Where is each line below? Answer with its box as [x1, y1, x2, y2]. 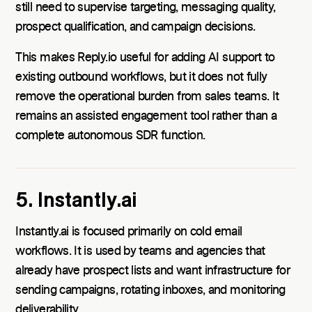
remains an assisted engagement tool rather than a [15, 109, 277, 123]
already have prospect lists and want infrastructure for [15, 264, 290, 277]
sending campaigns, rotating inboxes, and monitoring [15, 283, 286, 297]
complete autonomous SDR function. [15, 129, 205, 142]
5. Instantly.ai [15, 187, 138, 214]
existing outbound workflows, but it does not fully [15, 70, 267, 84]
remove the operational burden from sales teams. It [15, 90, 279, 103]
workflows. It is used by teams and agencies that [15, 244, 265, 258]
